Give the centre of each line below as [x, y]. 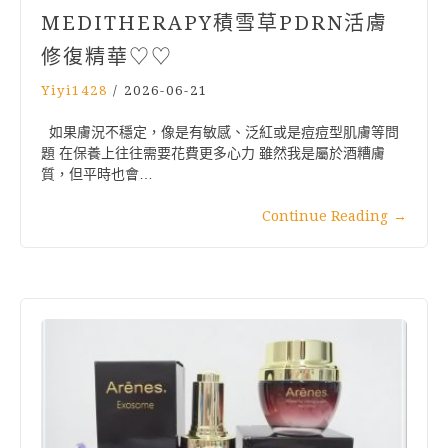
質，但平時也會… [97, 174]
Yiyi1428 [74, 91]
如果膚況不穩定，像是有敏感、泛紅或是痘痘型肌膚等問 [220, 132]
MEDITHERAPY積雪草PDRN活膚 [214, 23]
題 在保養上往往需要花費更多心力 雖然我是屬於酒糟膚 [213, 153]
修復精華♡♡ [107, 57]
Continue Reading [325, 216]
